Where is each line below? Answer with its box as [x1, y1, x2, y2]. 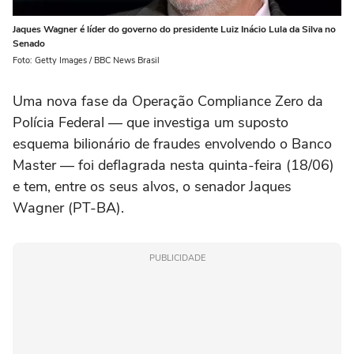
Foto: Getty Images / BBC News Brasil [13, 54, 160, 66]
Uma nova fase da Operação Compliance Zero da [13, 91, 323, 111]
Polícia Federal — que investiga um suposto [13, 112, 288, 132]
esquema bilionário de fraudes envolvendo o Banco [13, 134, 332, 153]
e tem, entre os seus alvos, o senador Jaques [13, 176, 292, 196]
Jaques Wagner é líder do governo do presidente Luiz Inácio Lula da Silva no [13, 22, 336, 36]
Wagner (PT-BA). [13, 198, 124, 217]
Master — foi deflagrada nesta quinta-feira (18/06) [13, 155, 334, 175]
